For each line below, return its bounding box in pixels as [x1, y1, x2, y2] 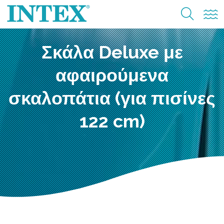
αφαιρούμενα [55, 64, 168, 85]
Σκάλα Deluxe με [41, 41, 183, 62]
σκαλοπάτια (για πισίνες [8, 87, 215, 108]
